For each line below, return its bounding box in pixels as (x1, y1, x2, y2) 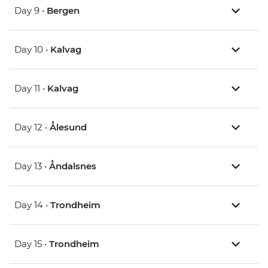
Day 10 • (14, 44, 50, 56)
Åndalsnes (49, 160, 96, 172)
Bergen (47, 5, 80, 17)
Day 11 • (14, 83, 47, 95)
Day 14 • (14, 199, 50, 211)
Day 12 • (14, 121, 50, 133)
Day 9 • (14, 5, 47, 17)
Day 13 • (14, 160, 49, 172)
